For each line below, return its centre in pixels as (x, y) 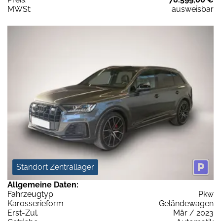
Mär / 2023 (193, 213)
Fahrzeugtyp (30, 194)
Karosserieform (36, 204)
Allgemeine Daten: (43, 185)
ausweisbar (193, 9)
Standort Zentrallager (55, 167)
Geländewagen (186, 204)
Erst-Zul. (23, 213)
